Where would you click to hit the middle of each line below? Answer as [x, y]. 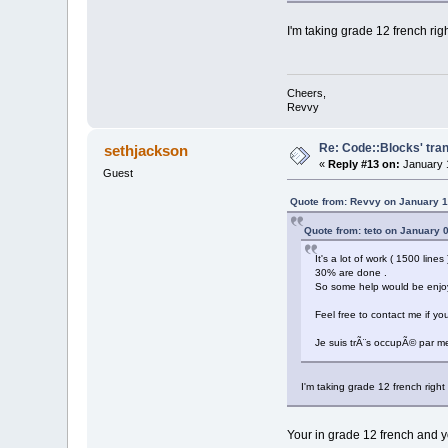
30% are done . [350, 272]
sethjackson [145, 150]
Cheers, [306, 92]
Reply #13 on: [364, 163]
